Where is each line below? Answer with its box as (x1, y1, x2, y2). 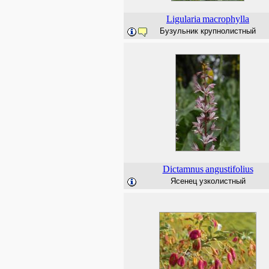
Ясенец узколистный (170, 177, 246, 186)
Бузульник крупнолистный (160, 26, 256, 35)
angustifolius (205, 164, 253, 174)
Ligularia (166, 14, 201, 24)
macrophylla (202, 14, 249, 24)
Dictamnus (162, 164, 204, 174)
